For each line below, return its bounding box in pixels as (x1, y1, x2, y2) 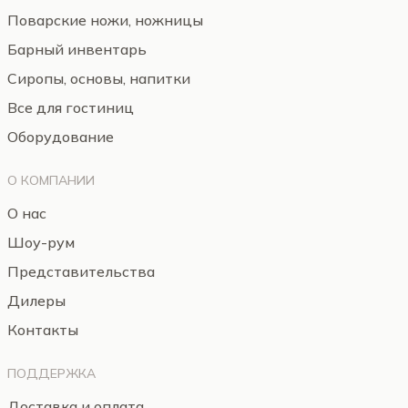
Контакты (7, 321, 78, 339)
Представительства (7, 262, 155, 280)
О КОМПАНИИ (7, 172, 95, 189)
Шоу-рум (7, 233, 75, 251)
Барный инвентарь (7, 40, 147, 58)
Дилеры (7, 291, 66, 310)
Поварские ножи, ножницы (7, 11, 203, 29)
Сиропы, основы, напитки (7, 69, 190, 87)
